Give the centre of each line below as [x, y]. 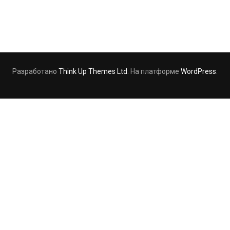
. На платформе [154, 71]
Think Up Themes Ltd [93, 71]
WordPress [198, 71]
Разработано [35, 71]
